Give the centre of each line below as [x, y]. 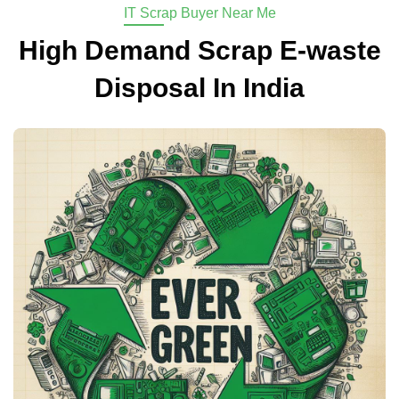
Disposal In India [199, 88]
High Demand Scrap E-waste [199, 51]
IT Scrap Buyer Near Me [199, 13]
